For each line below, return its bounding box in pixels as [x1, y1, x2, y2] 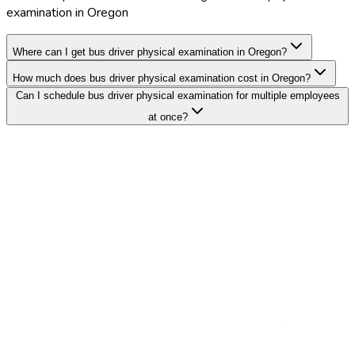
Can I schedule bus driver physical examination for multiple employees [15, 89, 340, 101]
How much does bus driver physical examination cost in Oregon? [13, 71, 311, 84]
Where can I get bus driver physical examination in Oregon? [13, 45, 287, 58]
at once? [148, 110, 188, 123]
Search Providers [6, 288, 100, 307]
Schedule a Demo [6, 306, 104, 324]
